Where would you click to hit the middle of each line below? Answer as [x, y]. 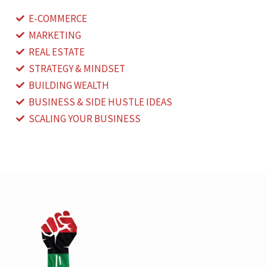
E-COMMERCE [58, 18]
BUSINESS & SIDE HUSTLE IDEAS [100, 102]
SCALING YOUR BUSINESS [84, 118]
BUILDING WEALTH [69, 85]
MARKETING [55, 35]
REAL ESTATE [56, 52]
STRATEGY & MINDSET [77, 68]
